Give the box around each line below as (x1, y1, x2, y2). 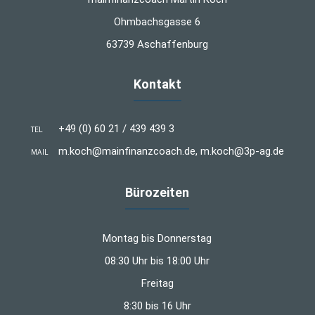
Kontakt (133, 77, 181, 92)
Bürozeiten (125, 185, 190, 200)
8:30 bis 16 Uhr (123, 300, 191, 313)
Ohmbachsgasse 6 (114, 15, 201, 29)
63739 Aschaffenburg (106, 38, 209, 51)
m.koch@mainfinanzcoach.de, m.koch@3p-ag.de (58, 145, 284, 158)
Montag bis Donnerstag (103, 232, 212, 245)
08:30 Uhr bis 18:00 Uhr (105, 255, 210, 268)
